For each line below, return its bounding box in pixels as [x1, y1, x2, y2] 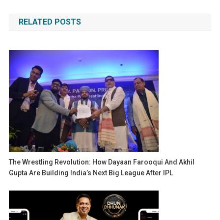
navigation [8, 1, 79, 19]
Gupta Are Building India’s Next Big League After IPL [9, 169, 173, 177]
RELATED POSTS [18, 17, 81, 27]
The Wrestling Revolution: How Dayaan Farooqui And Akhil [9, 158, 195, 166]
